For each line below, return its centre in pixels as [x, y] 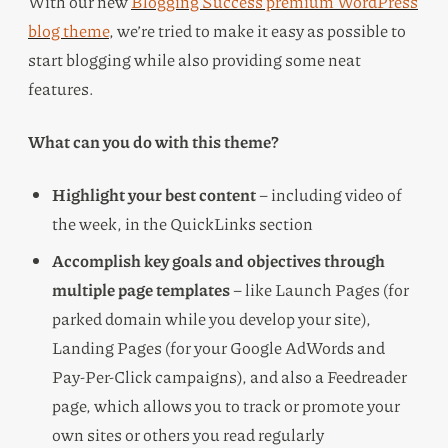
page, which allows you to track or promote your [226, 405]
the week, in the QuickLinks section [182, 223]
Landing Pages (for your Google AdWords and [218, 347]
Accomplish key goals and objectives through [218, 260]
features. [61, 88]
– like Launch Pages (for [319, 289]
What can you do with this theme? [153, 141]
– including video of [329, 194]
